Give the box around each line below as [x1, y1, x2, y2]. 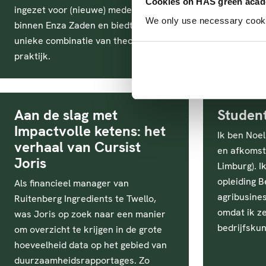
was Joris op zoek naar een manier [14, 208, 166, 220]
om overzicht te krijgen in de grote [14, 223, 162, 236]
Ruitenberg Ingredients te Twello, [14, 192, 156, 205]
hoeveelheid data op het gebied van [14, 239, 167, 251]
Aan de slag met [14, 106, 118, 124]
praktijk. [14, 50, 50, 62]
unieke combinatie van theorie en [14, 34, 158, 47]
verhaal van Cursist [14, 138, 141, 156]
